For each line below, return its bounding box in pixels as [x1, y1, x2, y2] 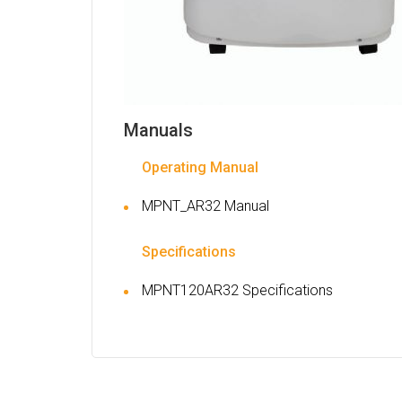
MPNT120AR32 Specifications [142, 282, 333, 299]
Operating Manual [142, 159, 258, 176]
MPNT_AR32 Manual [142, 197, 269, 214]
